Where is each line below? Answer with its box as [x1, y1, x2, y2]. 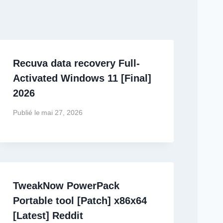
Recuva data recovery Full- [12, 58, 140, 69]
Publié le [12, 109, 40, 116]
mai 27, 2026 [41, 109, 83, 116]
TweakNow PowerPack [12, 180, 119, 191]
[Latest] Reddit [12, 210, 83, 221]
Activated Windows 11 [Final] [12, 73, 151, 84]
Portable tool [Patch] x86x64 [12, 195, 147, 206]
